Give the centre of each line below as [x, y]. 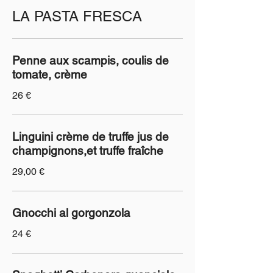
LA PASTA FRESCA [77, 16]
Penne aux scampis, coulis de [90, 60]
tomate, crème [50, 74]
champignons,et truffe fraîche [88, 151]
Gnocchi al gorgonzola [71, 213]
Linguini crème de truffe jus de [90, 136]
